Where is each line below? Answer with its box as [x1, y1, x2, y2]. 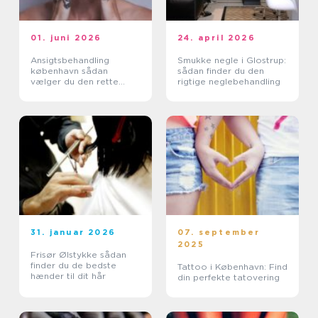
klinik [31, 86, 52, 97]
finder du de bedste [31, 259, 116, 270]
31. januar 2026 [31, 226, 116, 237]
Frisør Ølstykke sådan [31, 248, 100, 260]
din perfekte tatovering [177, 271, 280, 283]
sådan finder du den [177, 65, 264, 76]
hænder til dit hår [31, 270, 106, 281]
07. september [177, 226, 261, 237]
